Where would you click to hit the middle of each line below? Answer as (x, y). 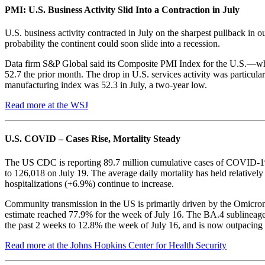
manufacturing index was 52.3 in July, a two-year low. (106, 85)
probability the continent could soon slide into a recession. (112, 43)
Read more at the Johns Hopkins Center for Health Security (116, 245)
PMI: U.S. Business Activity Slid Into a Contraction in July (122, 9)
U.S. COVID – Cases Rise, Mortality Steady (93, 139)
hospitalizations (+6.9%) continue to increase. (89, 183)
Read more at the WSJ (46, 105)
